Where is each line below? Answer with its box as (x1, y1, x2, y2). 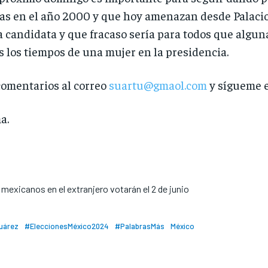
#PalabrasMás (114, 221, 165, 232)
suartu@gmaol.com (108, 77, 207, 93)
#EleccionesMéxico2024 (24, 221, 109, 232)
